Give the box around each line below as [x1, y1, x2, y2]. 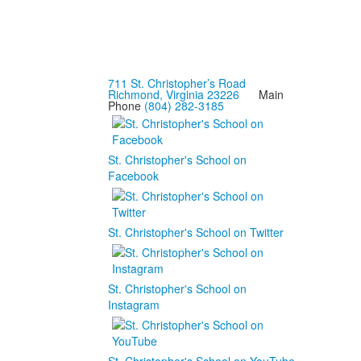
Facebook [107, 167, 159, 184]
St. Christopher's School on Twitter [107, 223, 284, 240]
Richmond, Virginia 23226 [107, 85, 239, 102]
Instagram [107, 296, 160, 313]
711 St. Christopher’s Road [107, 74, 246, 91]
